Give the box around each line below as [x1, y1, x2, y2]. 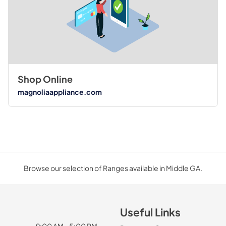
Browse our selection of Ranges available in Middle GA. [24, 163, 202, 173]
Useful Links [120, 205, 181, 219]
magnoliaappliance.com [17, 87, 102, 97]
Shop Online [17, 73, 73, 85]
